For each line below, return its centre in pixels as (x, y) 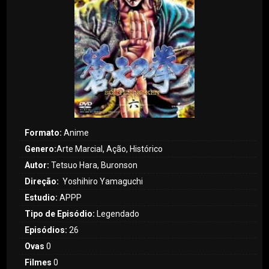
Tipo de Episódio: (60, 214)
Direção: (43, 181)
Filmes (38, 262)
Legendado (117, 214)
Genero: (41, 149)
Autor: (38, 165)
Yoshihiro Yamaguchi (102, 181)
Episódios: (46, 230)
